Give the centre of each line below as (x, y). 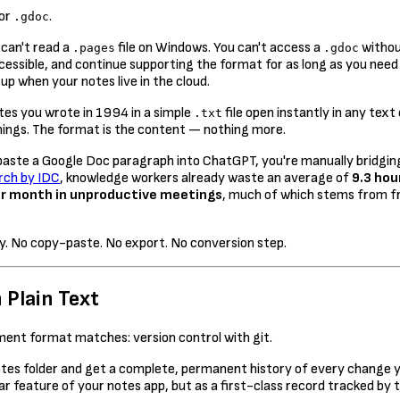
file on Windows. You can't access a (219, 48)
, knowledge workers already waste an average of (206, 179)
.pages (94, 48)
